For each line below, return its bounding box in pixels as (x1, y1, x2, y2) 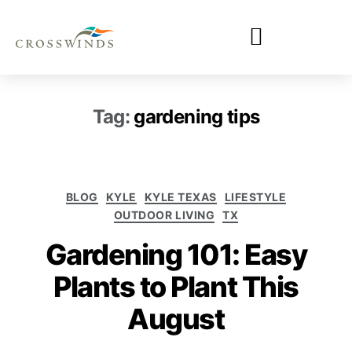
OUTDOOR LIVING (113, 208, 215, 222)
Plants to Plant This (53, 269, 299, 304)
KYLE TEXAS (144, 189, 217, 203)
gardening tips (134, 104, 260, 128)
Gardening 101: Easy (45, 236, 307, 272)
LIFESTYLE (224, 189, 287, 203)
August (127, 301, 225, 336)
